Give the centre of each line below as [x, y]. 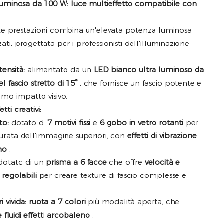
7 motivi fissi [69, 123]
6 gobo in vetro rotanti [142, 123]
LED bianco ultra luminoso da [149, 70]
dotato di [28, 123]
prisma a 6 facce [76, 162]
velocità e [162, 162]
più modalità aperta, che [132, 202]
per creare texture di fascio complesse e [111, 175]
